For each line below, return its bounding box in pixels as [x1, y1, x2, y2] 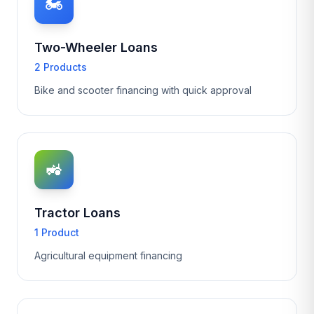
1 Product [34, 226, 79, 238]
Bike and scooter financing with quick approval [34, 84, 252, 96]
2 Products [34, 61, 87, 73]
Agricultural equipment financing [34, 250, 182, 261]
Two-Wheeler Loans [34, 40, 158, 55]
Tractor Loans [34, 205, 121, 220]
